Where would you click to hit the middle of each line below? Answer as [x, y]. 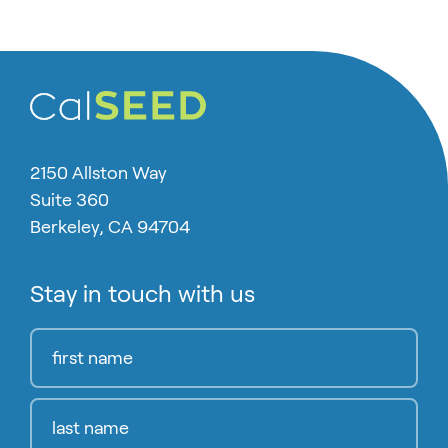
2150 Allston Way [98, 173]
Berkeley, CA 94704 [110, 227]
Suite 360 [69, 200]
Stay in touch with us [142, 294]
